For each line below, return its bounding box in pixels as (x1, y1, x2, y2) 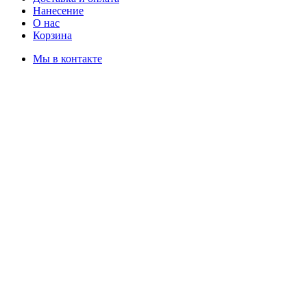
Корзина (33, 29, 72, 41)
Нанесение (33, 4, 84, 16)
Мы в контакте (33, 52, 102, 64)
